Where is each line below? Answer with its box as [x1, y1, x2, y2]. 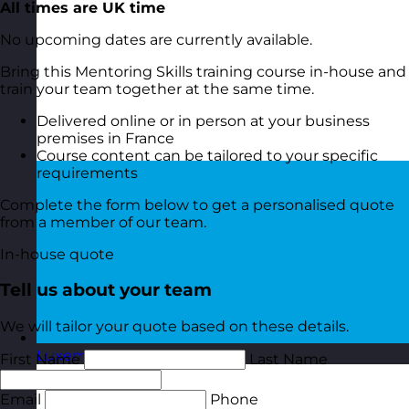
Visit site [136, 347, 197, 365]
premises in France [37, 129, 174, 147]
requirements [37, 163, 138, 182]
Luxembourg [37, 347, 132, 365]
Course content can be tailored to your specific [37, 146, 378, 164]
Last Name [249, 350, 328, 368]
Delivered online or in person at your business [37, 111, 370, 130]
